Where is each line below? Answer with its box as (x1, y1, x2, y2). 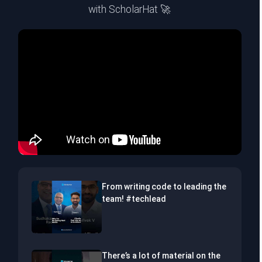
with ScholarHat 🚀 (88, 4, 171, 16)
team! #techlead (101, 194, 166, 204)
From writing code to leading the (101, 182, 226, 192)
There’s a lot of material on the (101, 251, 220, 261)
